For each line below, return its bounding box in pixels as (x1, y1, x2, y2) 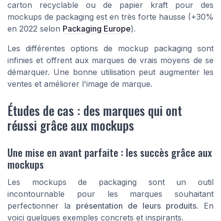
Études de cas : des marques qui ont (7, 100, 182, 119)
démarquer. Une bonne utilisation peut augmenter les (7, 67, 214, 77)
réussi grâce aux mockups (7, 115, 134, 134)
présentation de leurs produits (76, 201, 196, 211)
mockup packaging (118, 43, 192, 53)
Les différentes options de (7, 43, 118, 53)
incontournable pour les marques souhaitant (7, 189, 214, 199)
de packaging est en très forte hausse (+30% (42, 11, 214, 22)
